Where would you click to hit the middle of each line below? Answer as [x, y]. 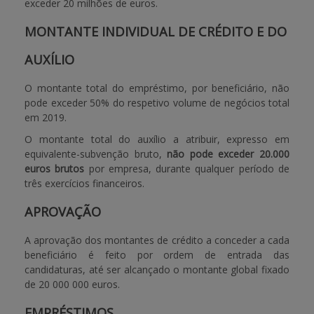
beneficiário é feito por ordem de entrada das [157, 255]
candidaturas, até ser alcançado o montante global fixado [157, 269]
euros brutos [55, 169]
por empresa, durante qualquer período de [187, 169]
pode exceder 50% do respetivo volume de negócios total [157, 103]
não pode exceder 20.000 [228, 154]
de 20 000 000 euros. [72, 284]
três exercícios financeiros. [84, 183]
